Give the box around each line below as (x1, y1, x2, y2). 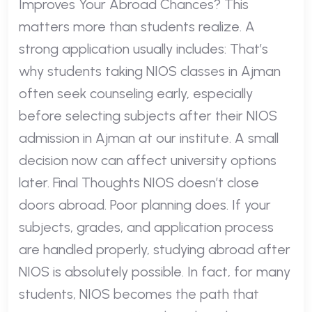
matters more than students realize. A (19, 17, 255, 35)
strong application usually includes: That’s (19, 40, 268, 57)
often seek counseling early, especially (19, 84, 253, 102)
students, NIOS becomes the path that (19, 285, 259, 302)
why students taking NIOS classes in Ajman (19, 62, 281, 79)
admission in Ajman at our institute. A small (19, 129, 279, 146)
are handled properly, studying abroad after (19, 240, 290, 258)
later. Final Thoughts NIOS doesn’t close (19, 173, 259, 191)
